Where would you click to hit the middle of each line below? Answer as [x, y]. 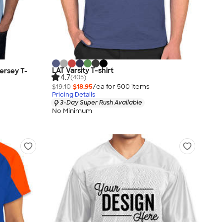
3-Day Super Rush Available [101, 103]
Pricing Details [74, 95]
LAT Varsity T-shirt [83, 70]
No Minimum [72, 111]
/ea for [105, 87]
